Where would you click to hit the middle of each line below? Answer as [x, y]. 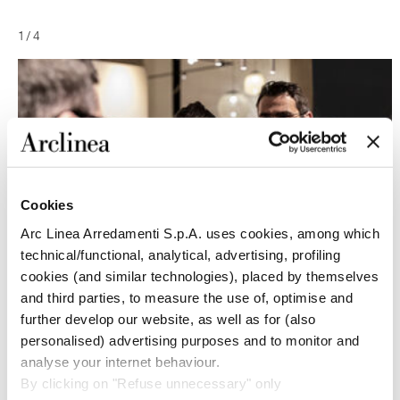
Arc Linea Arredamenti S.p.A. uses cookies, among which [200, 233]
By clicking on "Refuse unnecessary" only [151, 383]
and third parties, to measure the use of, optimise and [187, 297]
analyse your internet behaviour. [120, 362]
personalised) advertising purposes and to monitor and [190, 340]
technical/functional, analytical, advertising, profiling [180, 254]
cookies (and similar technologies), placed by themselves [200, 276]
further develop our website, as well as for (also [168, 319]
